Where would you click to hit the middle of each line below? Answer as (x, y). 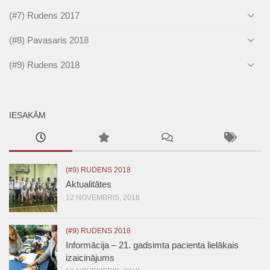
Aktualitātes (89, 184)
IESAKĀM (27, 115)
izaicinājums (90, 257)
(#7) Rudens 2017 (44, 15)
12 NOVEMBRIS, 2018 (103, 197)
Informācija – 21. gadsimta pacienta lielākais (152, 245)
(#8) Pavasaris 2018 (49, 40)
